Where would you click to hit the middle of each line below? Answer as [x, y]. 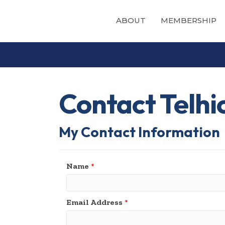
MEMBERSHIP [188, 21]
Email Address [94, 202]
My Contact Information [139, 132]
